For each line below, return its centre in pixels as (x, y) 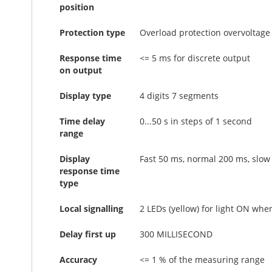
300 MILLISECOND (176, 234)
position (77, 7)
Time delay (82, 121)
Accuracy (78, 260)
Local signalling (91, 209)
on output (81, 70)
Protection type (92, 32)
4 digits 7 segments (179, 96)
